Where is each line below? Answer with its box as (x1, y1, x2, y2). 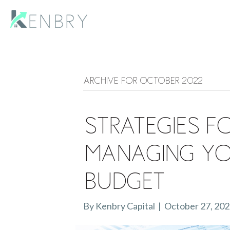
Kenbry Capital (95, 200, 155, 212)
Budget (83, 172, 164, 189)
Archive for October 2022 (83, 76, 202, 84)
